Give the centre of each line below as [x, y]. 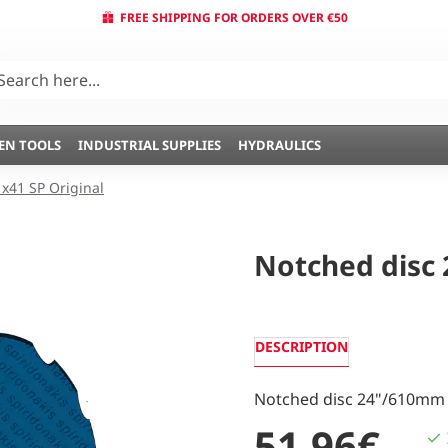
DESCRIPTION [301, 346]
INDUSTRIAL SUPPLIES [149, 144]
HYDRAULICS [279, 144]
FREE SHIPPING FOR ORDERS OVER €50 [233, 17]
